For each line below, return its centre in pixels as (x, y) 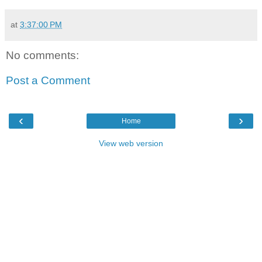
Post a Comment (48, 81)
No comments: (42, 55)
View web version (131, 143)
